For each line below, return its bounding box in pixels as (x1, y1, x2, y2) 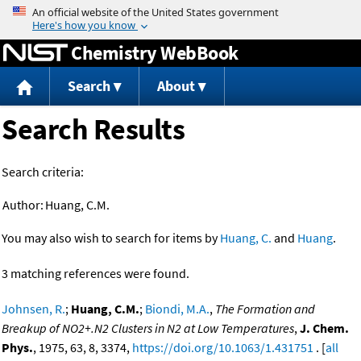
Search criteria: (2, 164, 84, 180)
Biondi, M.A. (145, 301, 210, 317)
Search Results (2, 111, 185, 148)
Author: (2, 197, 44, 214)
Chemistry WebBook (71, 39, 239, 65)
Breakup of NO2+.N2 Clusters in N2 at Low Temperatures (2, 320, 294, 337)
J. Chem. (300, 320, 349, 337)
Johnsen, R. (2, 301, 65, 317)
